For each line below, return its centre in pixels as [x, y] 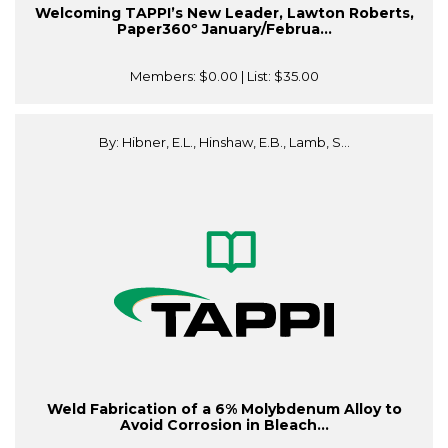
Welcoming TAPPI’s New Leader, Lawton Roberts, [224, 13]
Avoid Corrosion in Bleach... [224, 425]
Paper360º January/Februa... [224, 29]
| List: [255, 76]
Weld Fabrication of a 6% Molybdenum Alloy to [224, 409]
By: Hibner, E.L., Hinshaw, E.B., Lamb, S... [224, 142]
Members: [164, 76]
